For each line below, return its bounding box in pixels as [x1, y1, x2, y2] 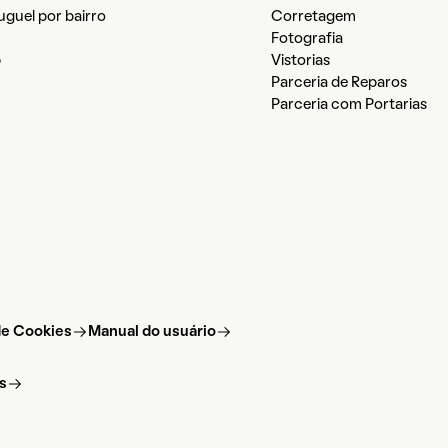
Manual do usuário [88, 325, 216, 340]
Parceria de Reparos [271, 76, 407, 91]
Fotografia [271, 32, 343, 47]
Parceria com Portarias [271, 98, 427, 113]
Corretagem [271, 10, 356, 25]
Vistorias [271, 54, 330, 69]
